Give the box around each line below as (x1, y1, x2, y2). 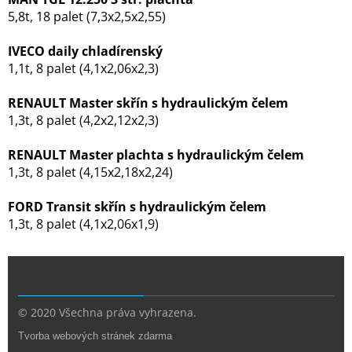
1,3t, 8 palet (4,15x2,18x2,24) (8, 163, 173, 181)
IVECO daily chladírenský (8, 42, 163, 60)
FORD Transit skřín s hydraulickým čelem (8, 197, 266, 215)
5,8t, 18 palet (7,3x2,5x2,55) (8, 7, 166, 25)
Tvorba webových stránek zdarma (18, 330, 172, 342)
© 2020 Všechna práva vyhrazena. (18, 304, 196, 320)
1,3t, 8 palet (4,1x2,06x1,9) (8, 214, 159, 233)
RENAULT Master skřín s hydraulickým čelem (8, 93, 288, 112)
